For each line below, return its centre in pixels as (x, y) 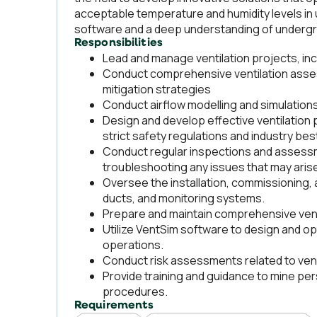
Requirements (114, 306)
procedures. (135, 292)
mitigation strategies (157, 89)
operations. (133, 245)
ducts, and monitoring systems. (184, 198)
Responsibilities (119, 43)
